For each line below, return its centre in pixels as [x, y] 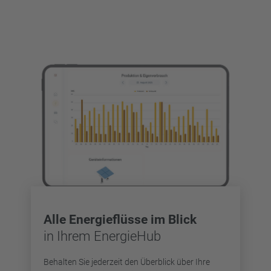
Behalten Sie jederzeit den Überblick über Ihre [127, 262]
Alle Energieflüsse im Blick [120, 220]
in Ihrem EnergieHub [102, 237]
